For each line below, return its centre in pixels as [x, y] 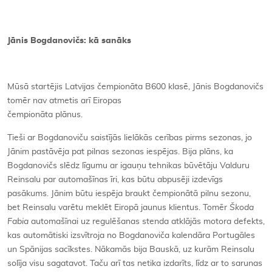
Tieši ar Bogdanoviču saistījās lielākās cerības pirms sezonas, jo [130, 138]
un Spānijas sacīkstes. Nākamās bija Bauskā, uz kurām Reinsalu [131, 249]
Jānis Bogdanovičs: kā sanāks [69, 40]
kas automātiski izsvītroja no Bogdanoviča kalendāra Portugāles [131, 235]
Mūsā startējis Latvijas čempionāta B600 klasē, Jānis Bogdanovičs [135, 87]
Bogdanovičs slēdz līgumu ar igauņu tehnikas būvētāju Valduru [128, 165]
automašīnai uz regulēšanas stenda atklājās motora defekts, [147, 221]
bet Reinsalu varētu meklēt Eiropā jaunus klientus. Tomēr [118, 207]
